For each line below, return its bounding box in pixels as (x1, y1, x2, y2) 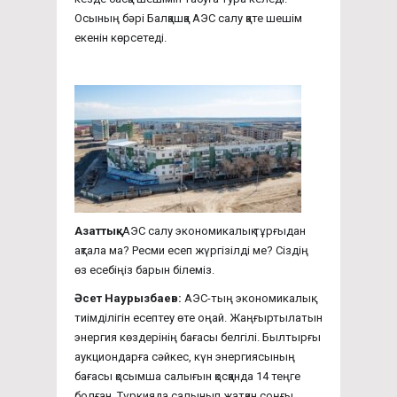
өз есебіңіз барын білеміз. (74, 262, 214, 276)
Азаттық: (74, 223, 120, 237)
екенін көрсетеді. (74, 30, 167, 44)
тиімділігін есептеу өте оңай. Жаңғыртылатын (74, 310, 323, 324)
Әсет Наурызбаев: (74, 291, 184, 305)
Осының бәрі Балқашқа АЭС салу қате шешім (74, 11, 302, 25)
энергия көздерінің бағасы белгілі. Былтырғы (74, 330, 321, 344)
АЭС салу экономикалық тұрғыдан (120, 223, 306, 237)
